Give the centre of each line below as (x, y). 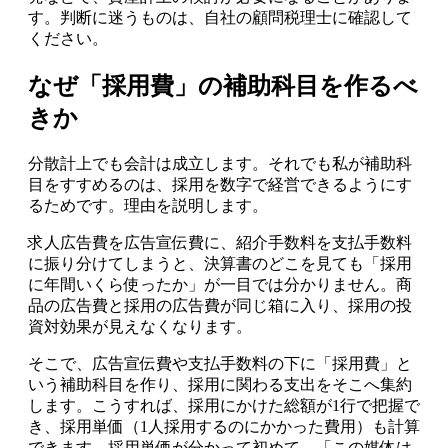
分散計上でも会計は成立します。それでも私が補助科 (220, 164)
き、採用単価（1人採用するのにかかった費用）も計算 (224, 427)
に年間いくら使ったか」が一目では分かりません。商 (220, 285)
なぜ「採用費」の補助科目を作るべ (223, 86)
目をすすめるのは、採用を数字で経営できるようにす (220, 185)
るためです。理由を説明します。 (148, 206)
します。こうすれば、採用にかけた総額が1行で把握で (224, 406)
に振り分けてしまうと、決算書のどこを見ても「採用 (220, 264)
